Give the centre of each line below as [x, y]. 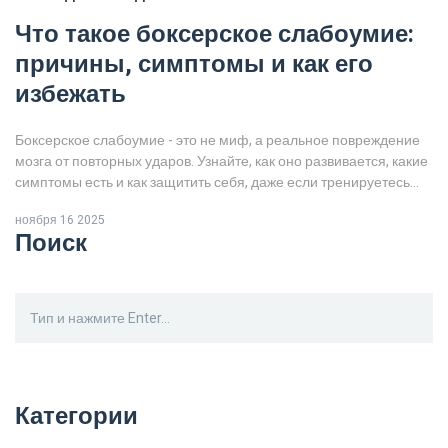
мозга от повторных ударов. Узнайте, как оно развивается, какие [221, 162]
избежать [70, 95]
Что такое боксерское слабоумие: [214, 35]
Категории [76, 417]
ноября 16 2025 [60, 220]
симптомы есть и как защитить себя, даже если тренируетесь [212, 183]
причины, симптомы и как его [194, 65]
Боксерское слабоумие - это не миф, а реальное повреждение [217, 141]
